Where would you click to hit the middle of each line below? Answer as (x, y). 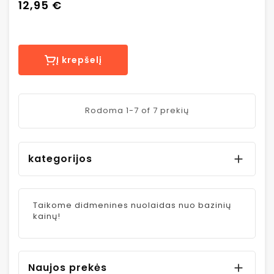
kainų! (47, 217)
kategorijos (60, 159)
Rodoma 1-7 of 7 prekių (137, 111)
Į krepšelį (79, 60)
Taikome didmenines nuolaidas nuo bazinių (132, 206)
